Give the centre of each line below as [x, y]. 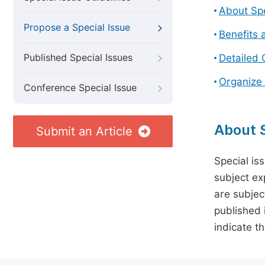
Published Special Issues [78, 58]
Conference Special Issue [80, 88]
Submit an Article [84, 131]
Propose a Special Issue [77, 28]
